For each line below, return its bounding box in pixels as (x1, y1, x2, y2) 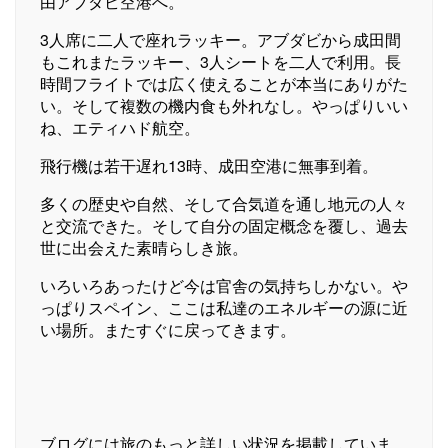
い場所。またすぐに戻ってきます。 (40, 317, 296, 341)
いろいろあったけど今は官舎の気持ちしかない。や (40, 273, 408, 297)
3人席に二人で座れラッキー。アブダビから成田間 (40, 27, 401, 51)
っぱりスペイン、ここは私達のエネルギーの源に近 (40, 295, 408, 319)
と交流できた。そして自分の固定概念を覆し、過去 (40, 213, 408, 237)
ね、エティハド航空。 (40, 115, 200, 139)
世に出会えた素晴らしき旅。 (40, 235, 248, 259)
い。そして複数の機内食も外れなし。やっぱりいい (40, 93, 408, 117)
